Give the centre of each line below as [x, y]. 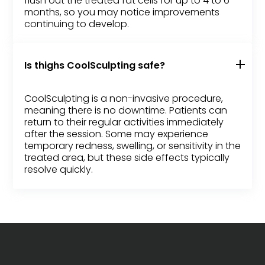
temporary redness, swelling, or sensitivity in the [133, 146]
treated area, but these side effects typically [127, 158]
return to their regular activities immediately [124, 122]
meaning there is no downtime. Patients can [126, 111]
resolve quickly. [59, 170]
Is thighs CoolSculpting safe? [95, 66]
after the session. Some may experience [117, 134]
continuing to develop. [77, 24]
